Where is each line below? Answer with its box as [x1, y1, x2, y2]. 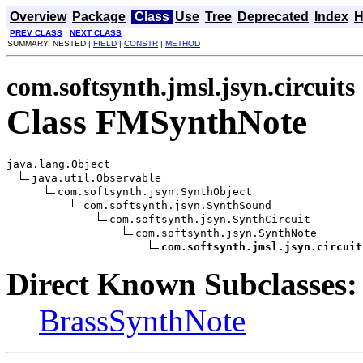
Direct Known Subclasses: [6, 266, 357, 301]
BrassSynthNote [39, 302, 246, 338]
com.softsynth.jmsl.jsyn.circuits [6, 72, 355, 101]
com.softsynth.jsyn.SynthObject [58, 185, 252, 198]
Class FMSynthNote [6, 102, 307, 141]
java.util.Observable [32, 171, 161, 184]
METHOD [165, 39, 200, 48]
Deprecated [237, 10, 309, 23]
